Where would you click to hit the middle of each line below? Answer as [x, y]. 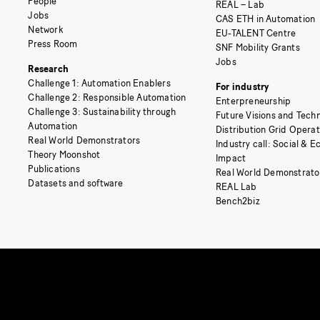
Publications [54, 169]
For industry [242, 86]
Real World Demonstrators [84, 141]
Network [46, 29]
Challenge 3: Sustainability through [102, 112]
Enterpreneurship [254, 101]
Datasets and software [76, 184]
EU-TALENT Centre [256, 33]
